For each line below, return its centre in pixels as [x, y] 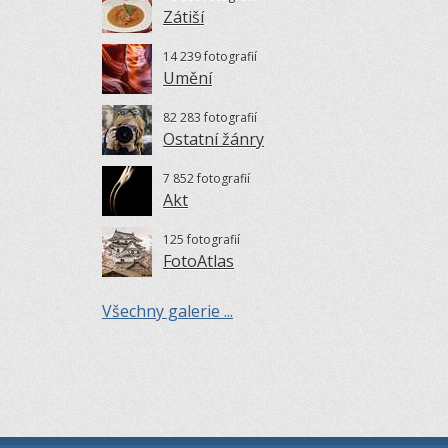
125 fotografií [201, 239]
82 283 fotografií [210, 117]
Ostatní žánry [213, 138]
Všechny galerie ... [167, 310]
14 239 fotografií [210, 56]
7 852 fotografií [206, 178]
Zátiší [183, 16]
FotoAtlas [198, 260]
